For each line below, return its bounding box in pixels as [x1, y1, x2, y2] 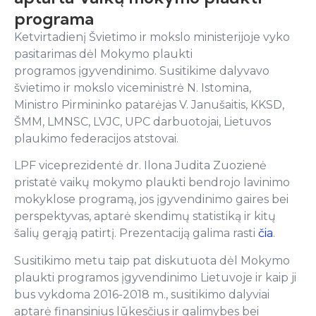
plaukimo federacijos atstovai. [14, 132, 178, 145]
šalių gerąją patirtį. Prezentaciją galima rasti [14, 226, 258, 241]
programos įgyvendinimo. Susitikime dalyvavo [14, 64, 269, 78]
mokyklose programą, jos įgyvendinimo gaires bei [14, 193, 288, 207]
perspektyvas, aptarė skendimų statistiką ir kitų [14, 209, 276, 224]
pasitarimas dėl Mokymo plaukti [14, 47, 193, 61]
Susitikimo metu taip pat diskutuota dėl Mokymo [14, 253, 290, 267]
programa [14, 8, 94, 29]
